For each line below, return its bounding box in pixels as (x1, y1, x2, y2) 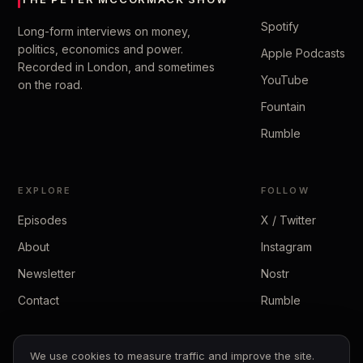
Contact (18, 293, 59, 307)
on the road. (18, 78, 83, 92)
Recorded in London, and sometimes (18, 60, 215, 74)
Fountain (260, 100, 305, 113)
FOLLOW (260, 185, 310, 196)
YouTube (260, 73, 309, 87)
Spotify (260, 19, 299, 33)
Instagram (260, 240, 312, 254)
